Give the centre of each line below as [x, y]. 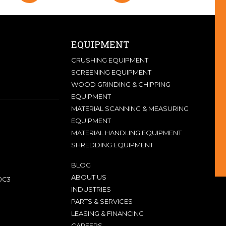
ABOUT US [89, 177]
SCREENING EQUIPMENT [111, 72]
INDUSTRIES [91, 189]
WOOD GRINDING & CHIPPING [121, 84]
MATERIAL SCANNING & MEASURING [130, 108]
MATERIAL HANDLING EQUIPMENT [126, 132]
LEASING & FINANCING [107, 213]
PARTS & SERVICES [102, 201]
